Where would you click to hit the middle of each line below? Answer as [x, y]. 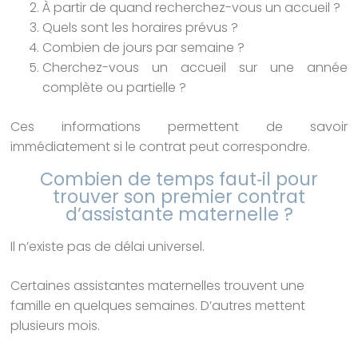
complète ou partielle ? [115, 88]
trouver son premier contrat [179, 197]
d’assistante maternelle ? [179, 215]
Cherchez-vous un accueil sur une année [195, 68]
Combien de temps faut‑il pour [179, 179]
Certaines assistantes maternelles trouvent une [158, 286]
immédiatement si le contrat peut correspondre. [161, 147]
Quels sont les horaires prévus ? [141, 28]
